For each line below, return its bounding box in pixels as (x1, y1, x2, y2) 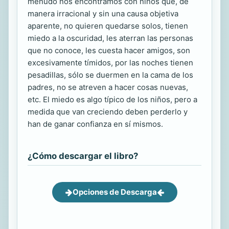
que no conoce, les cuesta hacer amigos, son (28, 45, 190, 55)
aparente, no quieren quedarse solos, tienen (28, 21, 188, 31)
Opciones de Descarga (72, 187, 157, 197)
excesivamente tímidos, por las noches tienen (28, 58, 193, 67)
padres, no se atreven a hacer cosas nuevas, (28, 82, 188, 92)
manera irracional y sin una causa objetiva (28, 9, 178, 18)
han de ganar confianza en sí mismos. (28, 119, 163, 129)
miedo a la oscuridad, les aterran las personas (28, 33, 193, 43)
